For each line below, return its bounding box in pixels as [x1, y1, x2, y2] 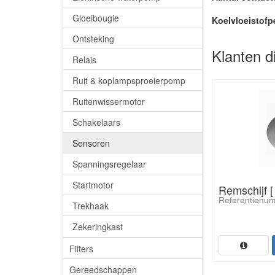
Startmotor [72, 178, 114, 191]
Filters [69, 242, 93, 255]
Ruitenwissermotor [72, 95, 145, 107]
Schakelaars [72, 115, 120, 128]
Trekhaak [72, 199, 109, 212]
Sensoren [72, 136, 110, 149]
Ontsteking [72, 32, 114, 45]
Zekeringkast [72, 220, 123, 233]
